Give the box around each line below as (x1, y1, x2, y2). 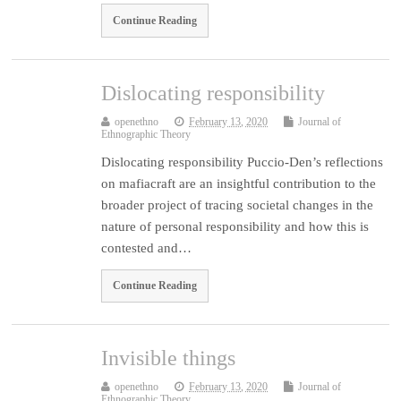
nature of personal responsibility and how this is (101, 218, 370, 234)
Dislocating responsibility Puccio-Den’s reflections (101, 154, 384, 169)
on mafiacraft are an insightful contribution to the (101, 175, 377, 191)
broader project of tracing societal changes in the (101, 197, 374, 212)
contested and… (101, 240, 192, 255)
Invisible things (101, 346, 236, 371)
